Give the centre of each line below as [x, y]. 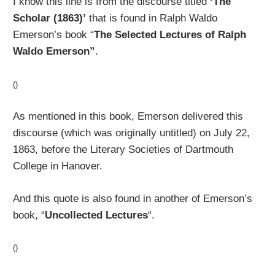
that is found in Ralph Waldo [152, 18]
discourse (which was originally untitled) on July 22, [132, 133]
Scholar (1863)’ [50, 18]
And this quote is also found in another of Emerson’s [133, 198]
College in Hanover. [58, 166]
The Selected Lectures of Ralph [170, 35]
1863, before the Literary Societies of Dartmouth [123, 150]
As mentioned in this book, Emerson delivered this [128, 117]
